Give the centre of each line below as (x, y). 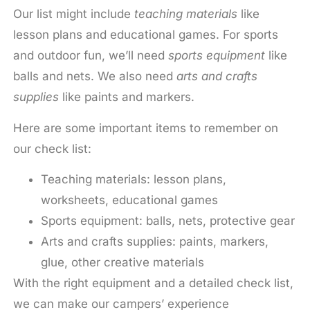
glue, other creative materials (122, 263)
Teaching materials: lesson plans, (133, 180)
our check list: (52, 148)
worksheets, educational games (129, 200)
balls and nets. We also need (94, 76)
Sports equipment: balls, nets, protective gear (167, 221)
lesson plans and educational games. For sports (145, 35)
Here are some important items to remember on (145, 128)
